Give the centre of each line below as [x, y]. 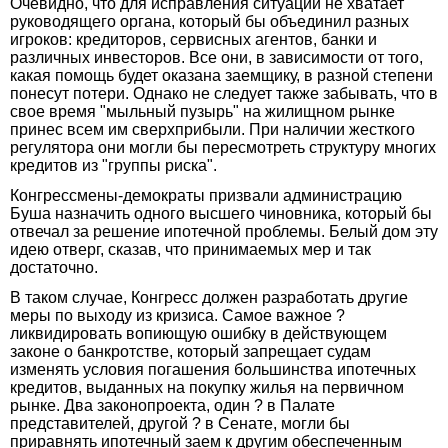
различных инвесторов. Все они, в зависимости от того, [216, 57]
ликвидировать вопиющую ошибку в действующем [198, 333]
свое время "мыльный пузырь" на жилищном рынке [202, 111]
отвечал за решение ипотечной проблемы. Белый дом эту [224, 231]
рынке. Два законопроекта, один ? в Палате [172, 405]
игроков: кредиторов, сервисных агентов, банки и [193, 39]
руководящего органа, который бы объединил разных [209, 21]
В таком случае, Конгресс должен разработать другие [209, 297]
